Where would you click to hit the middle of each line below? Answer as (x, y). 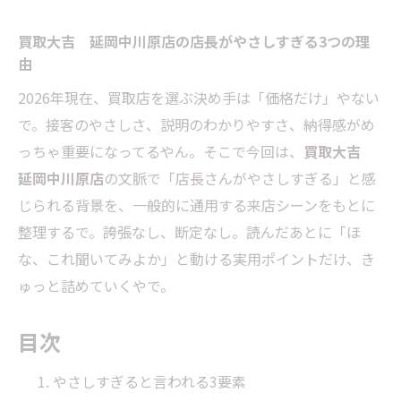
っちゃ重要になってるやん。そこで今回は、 (161, 151)
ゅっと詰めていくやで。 (96, 285)
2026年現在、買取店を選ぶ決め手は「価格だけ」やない (199, 97)
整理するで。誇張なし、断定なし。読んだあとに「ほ (189, 231)
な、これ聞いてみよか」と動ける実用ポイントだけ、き (196, 258)
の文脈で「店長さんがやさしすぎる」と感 (240, 178)
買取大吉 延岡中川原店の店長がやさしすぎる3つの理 (194, 42)
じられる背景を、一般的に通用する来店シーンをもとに (196, 205)
